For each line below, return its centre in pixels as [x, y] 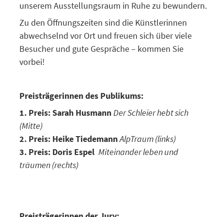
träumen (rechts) [49, 165]
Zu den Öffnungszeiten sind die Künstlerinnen [103, 23]
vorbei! [32, 62]
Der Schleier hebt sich [151, 113]
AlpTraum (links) [148, 139]
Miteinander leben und [138, 152]
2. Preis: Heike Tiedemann [69, 139]
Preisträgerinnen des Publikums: [81, 96]
